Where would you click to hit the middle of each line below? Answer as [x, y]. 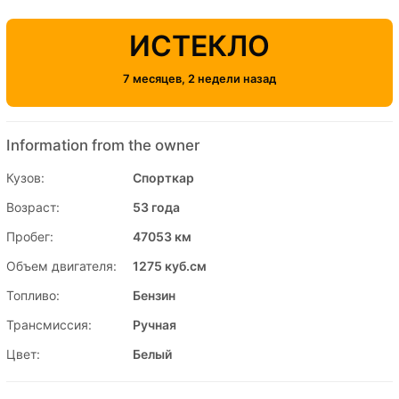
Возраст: [33, 207]
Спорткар [163, 177]
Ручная [155, 324]
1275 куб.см [170, 265]
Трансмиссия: [49, 324]
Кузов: [25, 177]
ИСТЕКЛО [199, 45]
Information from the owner [103, 145]
